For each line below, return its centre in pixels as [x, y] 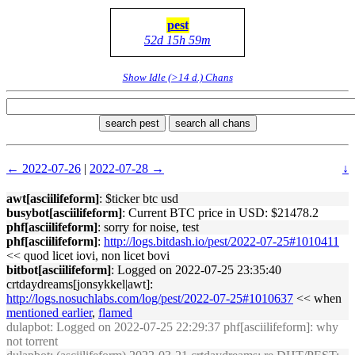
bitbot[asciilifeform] [59, 270]
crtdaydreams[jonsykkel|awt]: [80, 284]
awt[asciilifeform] [53, 198]
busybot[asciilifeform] [64, 213]
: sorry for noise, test [148, 227]
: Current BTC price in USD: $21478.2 [220, 213]
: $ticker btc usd [139, 198]
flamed [115, 313]
